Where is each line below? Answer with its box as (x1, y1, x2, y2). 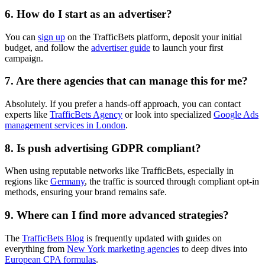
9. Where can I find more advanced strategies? (5, 209, 229, 222)
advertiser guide (91, 42, 150, 53)
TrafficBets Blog (22, 232, 84, 243)
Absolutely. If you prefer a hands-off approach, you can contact (5, 99, 241, 109)
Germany (50, 176, 85, 187)
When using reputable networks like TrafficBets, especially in (5, 166, 234, 176)
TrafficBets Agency (50, 109, 122, 119)
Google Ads (214, 109, 258, 119)
